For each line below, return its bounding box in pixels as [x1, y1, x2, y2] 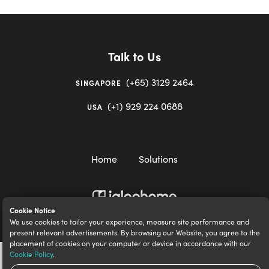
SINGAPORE [76, 77, 121, 88]
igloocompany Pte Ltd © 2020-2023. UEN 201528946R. [47, 215, 222, 226]
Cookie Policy [10, 249, 53, 259]
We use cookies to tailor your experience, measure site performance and [10, 216, 249, 227]
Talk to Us [108, 47, 161, 65]
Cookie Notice [10, 205, 55, 216]
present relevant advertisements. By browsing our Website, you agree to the [10, 227, 260, 238]
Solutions [139, 152, 178, 166]
